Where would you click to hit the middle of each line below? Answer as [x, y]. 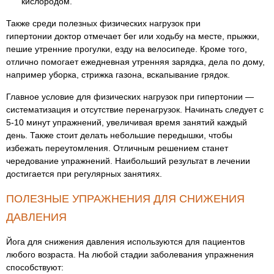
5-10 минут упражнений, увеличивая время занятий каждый [127, 122]
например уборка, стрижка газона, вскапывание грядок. [118, 75]
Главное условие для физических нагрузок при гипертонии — [130, 97]
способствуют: [35, 267]
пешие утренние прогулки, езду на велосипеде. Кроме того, [127, 49]
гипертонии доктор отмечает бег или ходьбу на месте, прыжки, [133, 36]
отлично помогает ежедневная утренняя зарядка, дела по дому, [135, 62]
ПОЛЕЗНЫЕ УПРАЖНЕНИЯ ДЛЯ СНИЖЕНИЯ [125, 199]
